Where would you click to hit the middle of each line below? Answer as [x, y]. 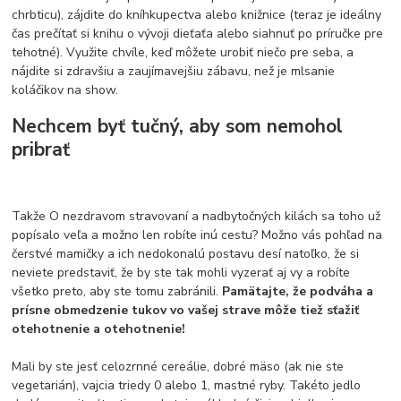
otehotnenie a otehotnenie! [99, 328]
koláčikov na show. [65, 90]
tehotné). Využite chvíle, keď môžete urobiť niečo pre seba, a [183, 52]
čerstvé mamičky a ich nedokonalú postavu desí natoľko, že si [186, 253]
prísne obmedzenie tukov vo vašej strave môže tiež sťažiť [186, 310]
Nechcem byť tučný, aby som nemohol [178, 126]
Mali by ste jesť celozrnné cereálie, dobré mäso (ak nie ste [178, 366]
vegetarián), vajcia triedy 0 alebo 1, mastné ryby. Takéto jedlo [187, 385]
